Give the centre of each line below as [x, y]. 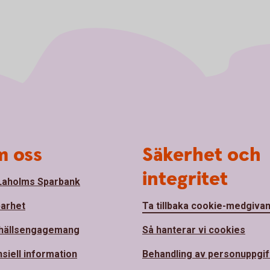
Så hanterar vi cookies [194, 230]
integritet [185, 179]
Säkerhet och [202, 155]
